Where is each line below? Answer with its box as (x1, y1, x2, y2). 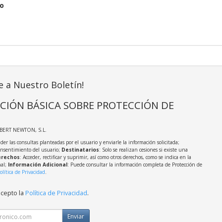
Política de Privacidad (25, 189, 87, 198)
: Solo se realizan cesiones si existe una (99, 146, 188, 154)
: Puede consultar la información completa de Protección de (67, 161, 202, 168)
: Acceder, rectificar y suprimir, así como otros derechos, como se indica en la (19, 154, 191, 161)
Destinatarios (61, 146, 99, 154)
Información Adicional (7, 161, 67, 168)
